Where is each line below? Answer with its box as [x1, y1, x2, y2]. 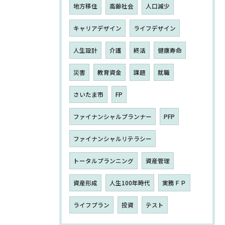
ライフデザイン [134, 24, 176, 33]
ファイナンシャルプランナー [73, 113, 152, 121]
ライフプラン [73, 201, 109, 209]
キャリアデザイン [73, 24, 122, 33]
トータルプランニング [73, 157, 134, 165]
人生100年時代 [109, 179, 150, 187]
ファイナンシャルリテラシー [73, 135, 152, 143]
